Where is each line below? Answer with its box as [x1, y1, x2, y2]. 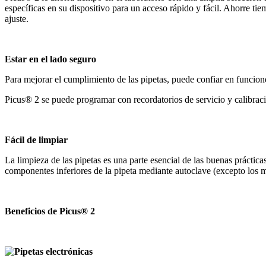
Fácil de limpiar [5, 134, 68, 145]
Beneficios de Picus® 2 [5, 205, 95, 216]
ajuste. [5, 13, 28, 24]
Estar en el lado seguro [5, 53, 96, 64]
